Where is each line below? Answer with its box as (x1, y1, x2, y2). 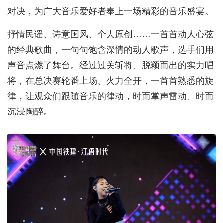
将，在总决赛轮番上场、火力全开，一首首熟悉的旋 (7, 76, 214, 86)
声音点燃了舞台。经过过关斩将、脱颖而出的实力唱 (7, 60, 214, 70)
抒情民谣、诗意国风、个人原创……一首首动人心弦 (7, 29, 214, 39)
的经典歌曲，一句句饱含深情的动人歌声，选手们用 (7, 45, 214, 55)
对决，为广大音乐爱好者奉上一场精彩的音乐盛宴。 (7, 6, 214, 16)
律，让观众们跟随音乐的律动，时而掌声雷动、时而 (7, 91, 214, 101)
